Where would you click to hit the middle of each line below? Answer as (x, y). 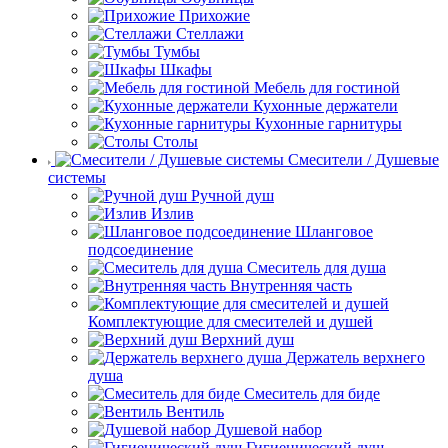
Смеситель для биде (312, 394)
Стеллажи (210, 34)
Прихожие (214, 16)
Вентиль (195, 412)
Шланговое (334, 232)
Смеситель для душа (316, 268)
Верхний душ (247, 340)
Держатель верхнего (355, 358)
